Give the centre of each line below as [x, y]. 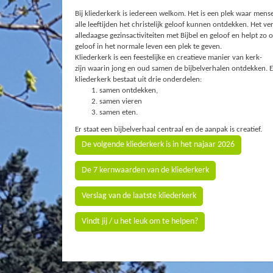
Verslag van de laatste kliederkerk [139, 196]
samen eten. [119, 112]
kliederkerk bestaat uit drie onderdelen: [139, 79]
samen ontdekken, [130, 90]
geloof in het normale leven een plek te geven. [149, 46]
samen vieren [121, 101]
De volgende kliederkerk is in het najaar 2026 [158, 144]
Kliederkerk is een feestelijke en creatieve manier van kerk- [169, 57]
